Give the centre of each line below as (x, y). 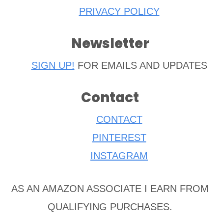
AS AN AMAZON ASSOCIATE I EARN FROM (110, 188)
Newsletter (110, 43)
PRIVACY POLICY (119, 11)
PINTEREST (119, 137)
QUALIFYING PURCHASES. (110, 206)
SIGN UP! (53, 65)
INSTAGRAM (119, 155)
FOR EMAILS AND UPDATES (141, 65)
